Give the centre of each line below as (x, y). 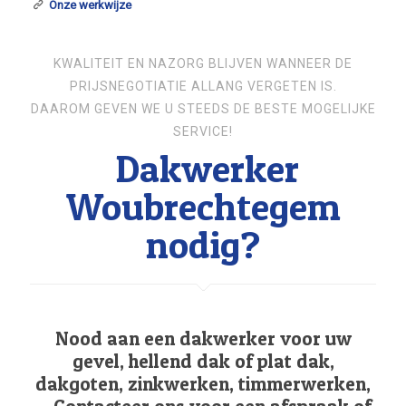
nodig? (203, 244)
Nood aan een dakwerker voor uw (203, 338)
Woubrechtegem (203, 206)
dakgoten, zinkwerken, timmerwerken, (203, 384)
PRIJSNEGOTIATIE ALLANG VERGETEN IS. (203, 86)
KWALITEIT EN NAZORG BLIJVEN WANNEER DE (203, 63)
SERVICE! (203, 131)
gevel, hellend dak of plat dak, (203, 361)
